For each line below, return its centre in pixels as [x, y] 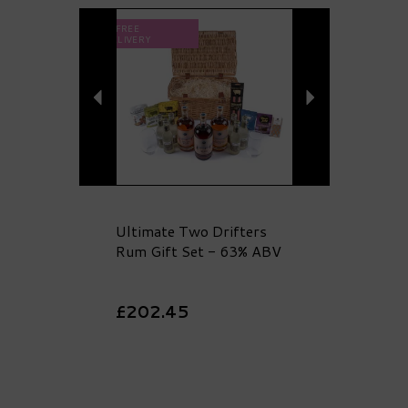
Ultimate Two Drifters [191, 231]
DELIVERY [127, 39]
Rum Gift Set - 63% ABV [198, 251]
